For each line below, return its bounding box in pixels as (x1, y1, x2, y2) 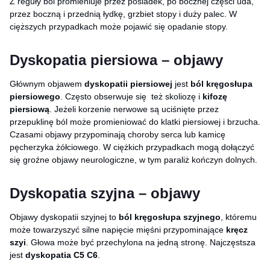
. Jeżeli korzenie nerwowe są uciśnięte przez (49, 104, 219, 114)
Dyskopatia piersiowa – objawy (10, 51, 223, 68)
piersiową (10, 104, 49, 114)
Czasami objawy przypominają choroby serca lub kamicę (10, 129, 225, 139)
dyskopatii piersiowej (84, 78, 172, 89)
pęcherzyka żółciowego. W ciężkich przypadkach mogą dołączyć (10, 142, 254, 152)
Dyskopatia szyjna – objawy (10, 184, 200, 201)
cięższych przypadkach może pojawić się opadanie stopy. (10, 21, 228, 31)
